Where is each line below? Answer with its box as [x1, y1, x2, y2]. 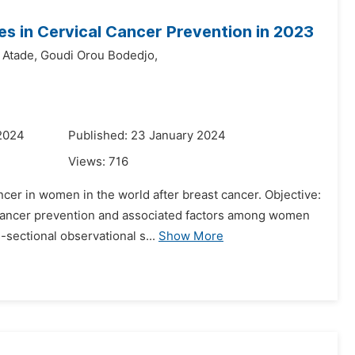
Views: [68, 155, 109, 169]
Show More [158, 229, 223, 243]
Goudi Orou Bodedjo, [40, 48, 158, 63]
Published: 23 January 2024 [68, 128, 226, 143]
